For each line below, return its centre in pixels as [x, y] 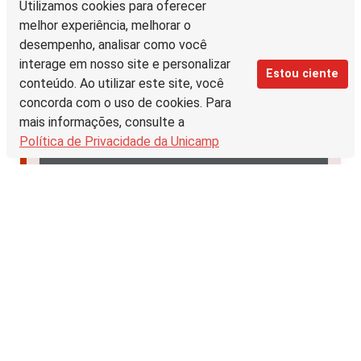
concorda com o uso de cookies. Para [125, 103]
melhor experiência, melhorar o [105, 25]
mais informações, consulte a [102, 122]
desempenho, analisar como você [113, 45]
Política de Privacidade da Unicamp [119, 141]
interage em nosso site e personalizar [125, 64]
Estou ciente [303, 74]
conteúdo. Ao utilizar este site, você [122, 83]
